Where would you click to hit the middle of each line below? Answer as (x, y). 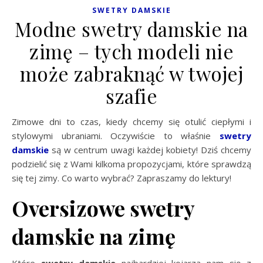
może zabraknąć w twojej (131, 74)
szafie (131, 96)
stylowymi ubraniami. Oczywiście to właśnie (116, 136)
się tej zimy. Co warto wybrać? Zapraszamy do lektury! (122, 178)
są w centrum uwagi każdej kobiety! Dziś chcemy (150, 150)
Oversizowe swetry (103, 208)
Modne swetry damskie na (131, 29)
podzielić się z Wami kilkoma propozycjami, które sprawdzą (131, 164)
